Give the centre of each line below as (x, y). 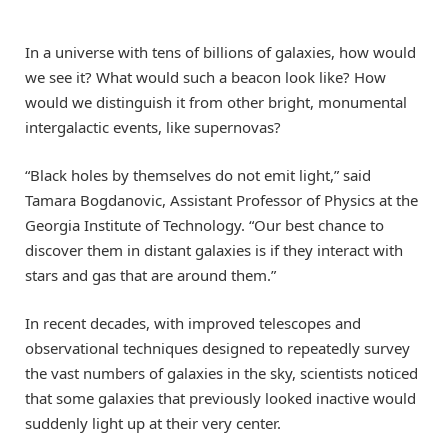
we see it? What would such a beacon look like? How (205, 76)
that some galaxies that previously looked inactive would (220, 397)
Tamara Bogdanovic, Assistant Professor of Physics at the (221, 199)
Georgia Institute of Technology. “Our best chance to (204, 224)
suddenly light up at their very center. (153, 422)
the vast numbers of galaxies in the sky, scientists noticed (221, 372)
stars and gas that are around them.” (150, 274)
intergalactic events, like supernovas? (153, 126)
